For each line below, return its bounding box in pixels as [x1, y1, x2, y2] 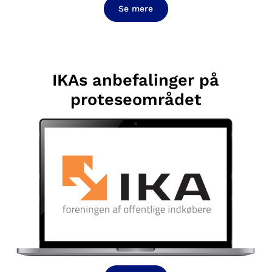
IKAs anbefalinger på [52, 70, 220, 90]
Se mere [118, 3, 154, 13]
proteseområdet [70, 89, 202, 109]
